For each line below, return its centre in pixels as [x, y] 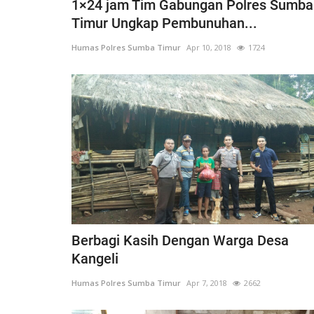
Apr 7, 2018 [207, 282]
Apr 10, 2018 [209, 47]
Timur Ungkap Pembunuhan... [164, 23]
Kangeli [95, 258]
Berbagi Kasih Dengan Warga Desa [180, 240]
